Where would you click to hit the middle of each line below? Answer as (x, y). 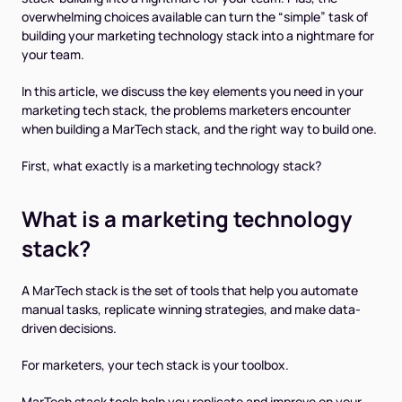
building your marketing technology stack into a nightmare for (198, 35)
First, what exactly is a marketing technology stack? (171, 166)
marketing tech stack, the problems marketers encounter (186, 110)
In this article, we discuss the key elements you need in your (192, 91)
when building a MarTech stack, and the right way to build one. (199, 129)
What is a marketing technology (187, 218)
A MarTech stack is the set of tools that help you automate (190, 290)
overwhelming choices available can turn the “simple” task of (195, 17)
